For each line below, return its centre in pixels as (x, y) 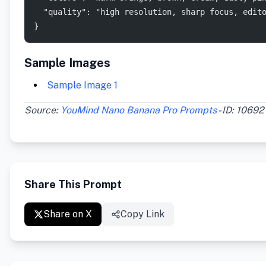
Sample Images (67, 63)
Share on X (68, 214)
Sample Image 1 (82, 85)
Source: (42, 110)
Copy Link (142, 214)
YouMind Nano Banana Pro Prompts (139, 110)
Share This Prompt (73, 185)
